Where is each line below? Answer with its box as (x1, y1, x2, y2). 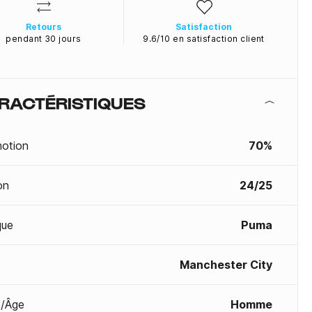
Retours (26, 22, 61, 32)
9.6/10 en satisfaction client (143, 33, 265, 44)
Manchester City (180, 258, 272, 272)
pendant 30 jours (6, 33, 81, 44)
